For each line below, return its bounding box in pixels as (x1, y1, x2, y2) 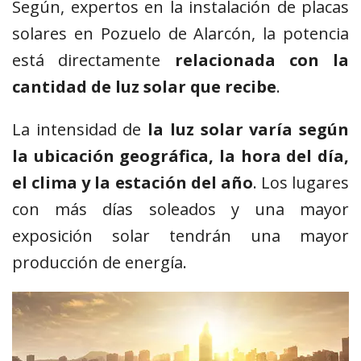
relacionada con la (174, 49, 349, 72)
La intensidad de (12, 118, 148, 141)
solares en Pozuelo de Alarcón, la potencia (12, 23, 349, 45)
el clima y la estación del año (12, 172, 253, 194)
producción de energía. (12, 251, 187, 274)
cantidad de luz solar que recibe (12, 76, 276, 98)
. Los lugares (252, 172, 349, 194)
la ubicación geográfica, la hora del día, (12, 145, 349, 168)
